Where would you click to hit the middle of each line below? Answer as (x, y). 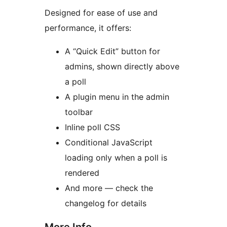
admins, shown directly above (122, 66)
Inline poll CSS (92, 127)
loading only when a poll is (116, 157)
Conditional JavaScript (109, 142)
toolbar (79, 112)
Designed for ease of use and (101, 12)
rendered (82, 173)
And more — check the (109, 188)
